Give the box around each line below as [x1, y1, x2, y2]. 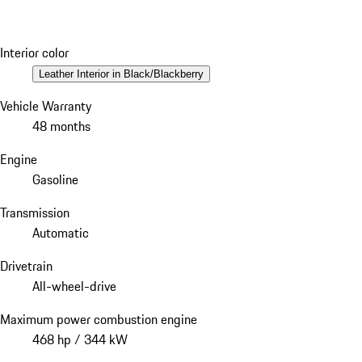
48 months [32, 116, 90, 136]
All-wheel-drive [32, 276, 116, 296]
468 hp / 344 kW [32, 329, 128, 349]
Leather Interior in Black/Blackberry [39, 67, 204, 80]
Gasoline [32, 169, 78, 189]
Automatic [32, 222, 89, 242]
